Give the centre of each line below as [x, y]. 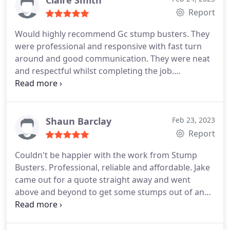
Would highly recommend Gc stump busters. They [112, 34]
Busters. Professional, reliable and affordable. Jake [112, 167]
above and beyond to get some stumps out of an [110, 192]
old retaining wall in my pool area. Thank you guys [112, 204]
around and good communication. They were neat [112, 58]
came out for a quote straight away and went [103, 179]
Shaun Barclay [79, 121]
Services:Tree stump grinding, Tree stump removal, [114, 83]
